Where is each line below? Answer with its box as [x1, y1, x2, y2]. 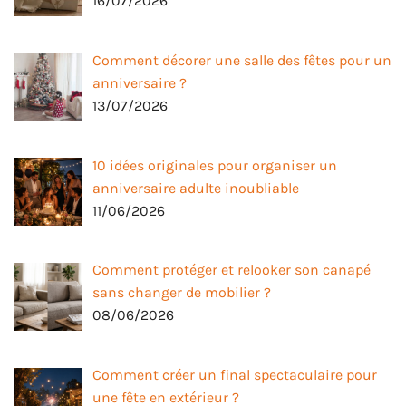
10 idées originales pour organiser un [92, 156, 337, 174]
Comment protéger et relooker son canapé [92, 261, 371, 279]
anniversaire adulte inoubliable [92, 179, 299, 197]
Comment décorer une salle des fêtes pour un [92, 51, 391, 69]
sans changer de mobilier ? [92, 284, 271, 302]
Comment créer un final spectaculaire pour [92, 366, 377, 384]
